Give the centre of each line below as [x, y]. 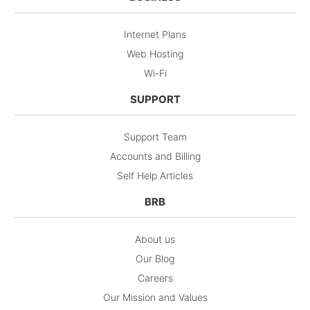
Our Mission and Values [155, 297]
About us [155, 239]
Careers [155, 277]
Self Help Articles [155, 175]
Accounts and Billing [155, 156]
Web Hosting [155, 53]
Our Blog [155, 258]
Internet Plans [155, 34]
